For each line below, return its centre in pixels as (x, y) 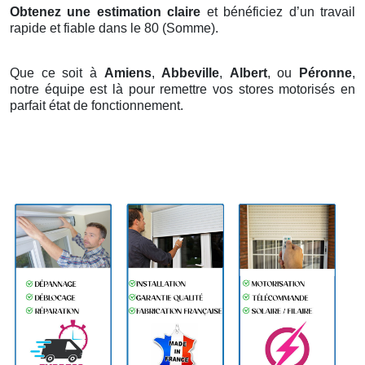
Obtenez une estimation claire (106, 11)
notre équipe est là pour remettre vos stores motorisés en (182, 89)
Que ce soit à (57, 73)
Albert (248, 73)
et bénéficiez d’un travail (278, 11)
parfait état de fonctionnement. (97, 105)
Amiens (128, 73)
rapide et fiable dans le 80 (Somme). (114, 28)
